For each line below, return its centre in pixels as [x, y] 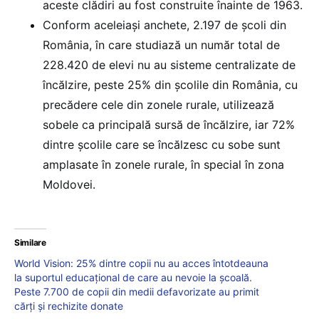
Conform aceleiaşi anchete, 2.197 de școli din [164, 25]
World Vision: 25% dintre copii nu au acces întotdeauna [141, 263]
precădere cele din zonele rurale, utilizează [158, 105]
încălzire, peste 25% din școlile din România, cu [170, 85]
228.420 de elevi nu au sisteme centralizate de [169, 65]
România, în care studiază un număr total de [161, 45]
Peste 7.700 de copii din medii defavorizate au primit [137, 292]
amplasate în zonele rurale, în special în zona [163, 165]
